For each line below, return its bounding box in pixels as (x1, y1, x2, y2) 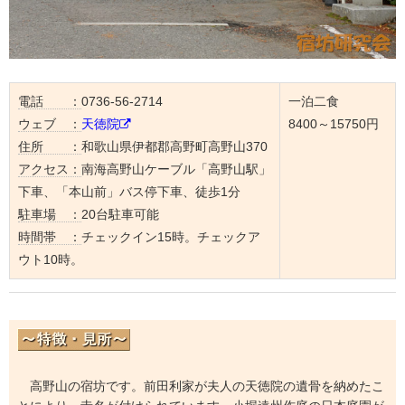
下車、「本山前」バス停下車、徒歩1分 (17, 184, 240, 200)
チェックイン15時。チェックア (80, 230, 260, 245)
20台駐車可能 (80, 207, 159, 222)
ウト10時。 (17, 252, 83, 268)
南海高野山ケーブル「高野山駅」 (80, 162, 271, 177)
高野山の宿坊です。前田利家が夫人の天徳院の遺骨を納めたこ (16, 378, 384, 393)
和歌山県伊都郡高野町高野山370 (80, 139, 268, 155)
